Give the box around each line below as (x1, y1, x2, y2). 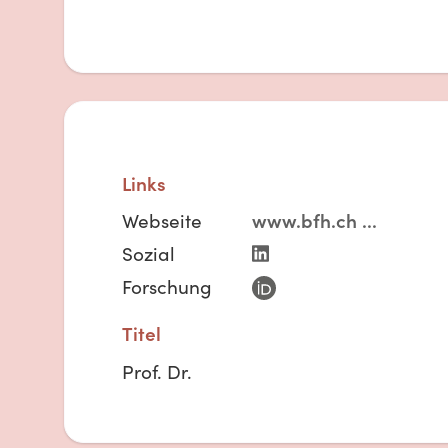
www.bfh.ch (252, 207, 358, 233)
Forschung (122, 272, 212, 299)
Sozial (122, 239, 175, 266)
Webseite (122, 207, 202, 233)
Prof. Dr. (122, 357, 192, 384)
